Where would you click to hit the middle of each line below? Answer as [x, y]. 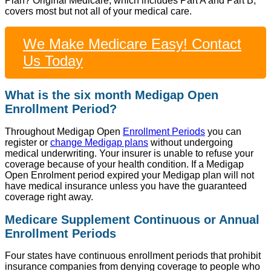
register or [28, 142]
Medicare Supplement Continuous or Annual [132, 219]
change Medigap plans [99, 142]
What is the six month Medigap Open [112, 95]
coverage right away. [49, 197]
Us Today [53, 60]
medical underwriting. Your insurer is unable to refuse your [129, 153]
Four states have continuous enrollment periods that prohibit [133, 256]
